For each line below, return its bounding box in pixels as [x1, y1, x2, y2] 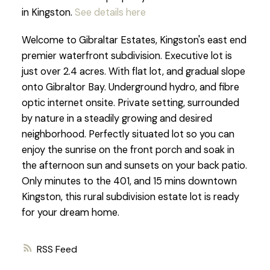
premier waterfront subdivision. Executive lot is [21, 49, 232, 62]
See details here [74, 5, 146, 19]
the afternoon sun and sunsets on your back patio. [21, 159, 247, 172]
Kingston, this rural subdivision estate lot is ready [21, 190, 239, 203]
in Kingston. [21, 5, 75, 19]
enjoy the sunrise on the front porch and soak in [21, 143, 234, 156]
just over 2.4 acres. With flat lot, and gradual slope [21, 64, 245, 78]
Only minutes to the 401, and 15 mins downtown [21, 174, 237, 187]
